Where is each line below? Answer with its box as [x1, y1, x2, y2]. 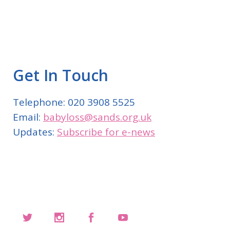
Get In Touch [13, 65, 108, 86]
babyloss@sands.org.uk [43, 110, 151, 124]
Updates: [13, 125, 57, 139]
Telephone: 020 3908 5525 [13, 95, 135, 109]
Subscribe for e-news [57, 125, 155, 139]
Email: [13, 110, 43, 124]
